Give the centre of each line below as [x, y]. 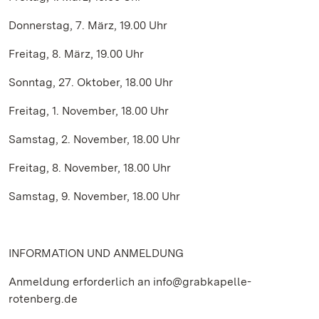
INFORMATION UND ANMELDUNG [96, 253]
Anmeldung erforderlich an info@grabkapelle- [130, 282]
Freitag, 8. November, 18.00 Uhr [90, 168]
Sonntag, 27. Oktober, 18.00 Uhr [105, 82]
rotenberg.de [43, 299]
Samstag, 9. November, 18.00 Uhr [94, 196]
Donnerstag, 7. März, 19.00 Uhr [88, 25]
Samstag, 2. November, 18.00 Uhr [94, 139]
